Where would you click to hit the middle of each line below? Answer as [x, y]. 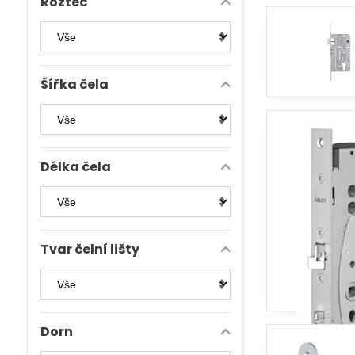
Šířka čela [74, 84]
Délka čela [75, 167]
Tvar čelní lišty [90, 249]
